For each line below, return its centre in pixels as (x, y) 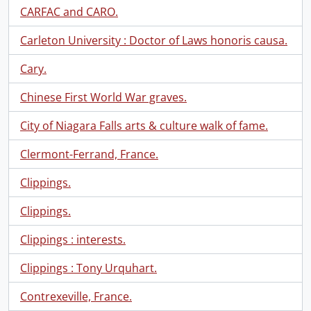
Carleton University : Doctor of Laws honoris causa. (154, 40)
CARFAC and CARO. (69, 12)
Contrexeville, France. (76, 296)
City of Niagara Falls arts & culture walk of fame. (144, 126)
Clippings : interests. (73, 239)
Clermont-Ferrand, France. (89, 154)
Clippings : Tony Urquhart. (89, 268)
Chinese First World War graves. (103, 97)
